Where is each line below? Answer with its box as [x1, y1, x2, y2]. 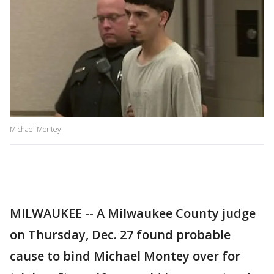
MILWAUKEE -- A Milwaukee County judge [10, 205, 256, 222]
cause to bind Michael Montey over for [10, 248, 240, 265]
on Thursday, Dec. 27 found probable [10, 226, 231, 243]
